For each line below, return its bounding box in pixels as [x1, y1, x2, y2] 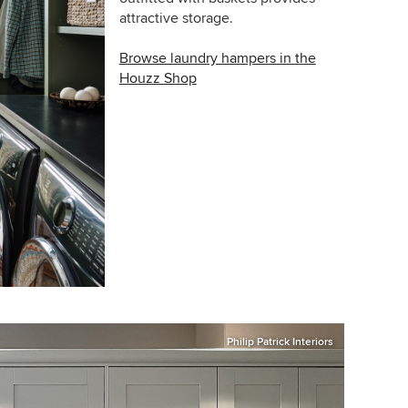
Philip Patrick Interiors [227, 334, 333, 349]
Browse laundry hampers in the [118, 49, 316, 68]
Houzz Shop [118, 69, 197, 88]
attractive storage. [118, 9, 233, 28]
